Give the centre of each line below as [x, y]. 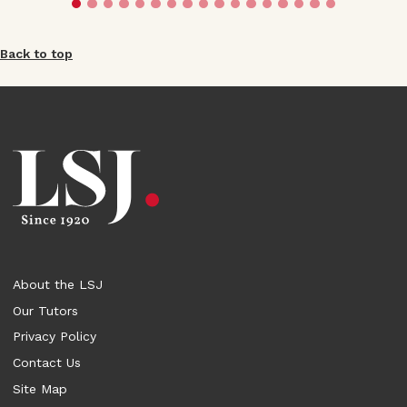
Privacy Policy [55, 337]
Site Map [40, 388]
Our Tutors [45, 310]
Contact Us [47, 363]
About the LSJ [58, 285]
